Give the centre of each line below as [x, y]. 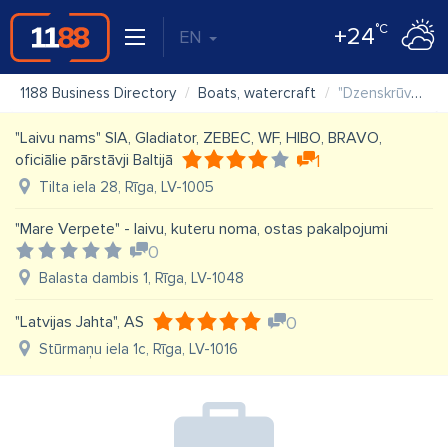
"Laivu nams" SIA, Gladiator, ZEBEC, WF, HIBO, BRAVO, [198, 138]
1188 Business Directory [98, 93]
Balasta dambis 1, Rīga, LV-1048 [141, 278]
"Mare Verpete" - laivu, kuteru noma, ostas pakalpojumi [201, 229]
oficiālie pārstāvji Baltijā [94, 160]
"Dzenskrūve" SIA [374, 93]
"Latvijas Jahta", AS [79, 322]
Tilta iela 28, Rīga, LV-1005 [126, 187]
